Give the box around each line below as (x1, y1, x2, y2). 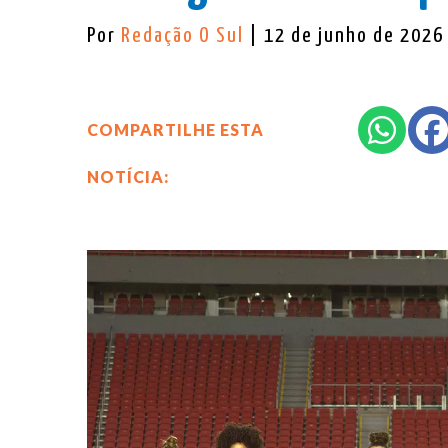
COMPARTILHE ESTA (87, 119, 264, 139)
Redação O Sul (121, 25, 249, 46)
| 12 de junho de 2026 (249, 25, 444, 46)
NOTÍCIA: (87, 166, 169, 186)
